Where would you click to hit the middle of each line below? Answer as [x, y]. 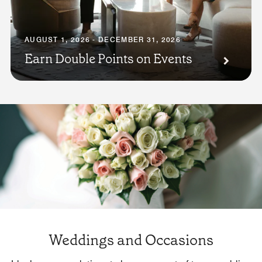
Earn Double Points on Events [108, 59]
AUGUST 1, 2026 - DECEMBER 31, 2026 [103, 40]
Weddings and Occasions [131, 240]
